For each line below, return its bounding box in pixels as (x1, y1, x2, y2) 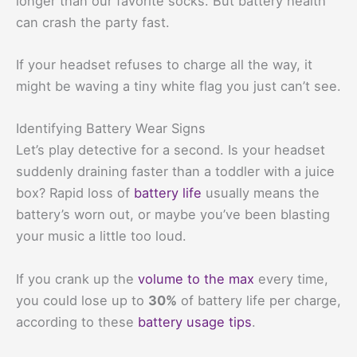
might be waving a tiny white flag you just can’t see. (16, 78, 341, 95)
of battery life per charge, (177, 292, 341, 308)
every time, (254, 270, 328, 287)
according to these (16, 313, 138, 330)
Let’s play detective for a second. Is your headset (16, 142, 325, 159)
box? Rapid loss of (16, 185, 134, 202)
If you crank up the (16, 270, 138, 287)
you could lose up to (16, 292, 148, 308)
